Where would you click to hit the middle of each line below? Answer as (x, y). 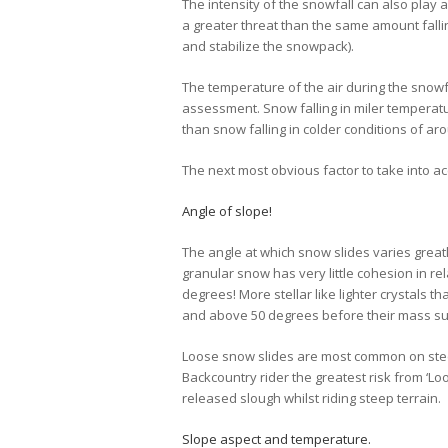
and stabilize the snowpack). (268, 46)
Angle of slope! (227, 211)
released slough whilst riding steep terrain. (311, 398)
